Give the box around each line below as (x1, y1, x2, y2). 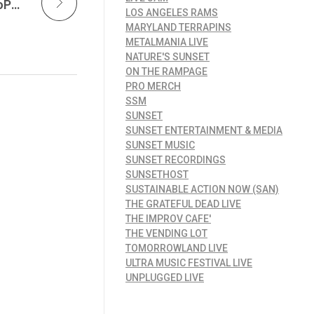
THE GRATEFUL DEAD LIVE (125, 198, 241, 210)
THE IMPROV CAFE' (125, 213, 211, 225)
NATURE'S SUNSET (125, 51, 210, 63)
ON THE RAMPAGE (125, 66, 207, 78)
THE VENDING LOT (125, 228, 207, 240)
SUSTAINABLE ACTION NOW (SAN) (125, 184, 279, 196)
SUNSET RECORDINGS (125, 154, 226, 166)
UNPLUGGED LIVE (125, 272, 204, 284)
